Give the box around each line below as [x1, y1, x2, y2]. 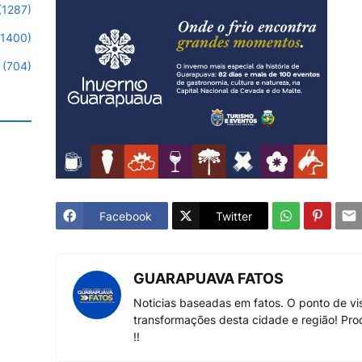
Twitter [216, 208, 252, 223]
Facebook [99, 208, 152, 223]
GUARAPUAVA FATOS [133, 270, 284, 288]
